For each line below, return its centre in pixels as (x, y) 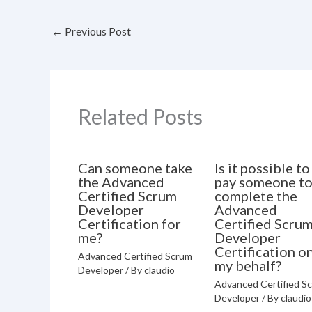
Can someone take (135, 167)
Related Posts (140, 116)
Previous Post (97, 31)
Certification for (130, 223)
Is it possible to (263, 167)
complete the (256, 195)
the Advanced (121, 181)
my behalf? (248, 265)
